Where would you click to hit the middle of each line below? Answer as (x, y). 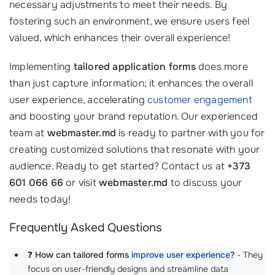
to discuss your (205, 183)
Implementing (41, 67)
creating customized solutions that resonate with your (135, 149)
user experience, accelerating (78, 100)
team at (28, 133)
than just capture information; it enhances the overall (131, 83)
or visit (81, 183)
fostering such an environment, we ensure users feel (130, 21)
